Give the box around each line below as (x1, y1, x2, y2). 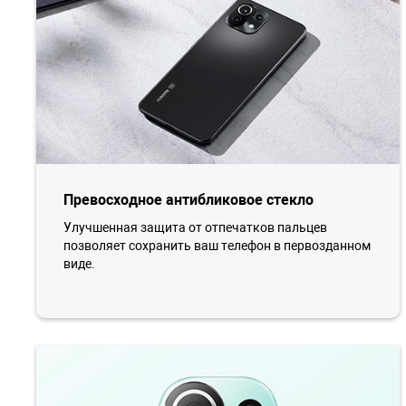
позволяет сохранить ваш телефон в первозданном (63, 238, 371, 254)
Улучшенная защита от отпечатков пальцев (63, 220, 327, 236)
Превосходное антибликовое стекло (63, 191, 314, 209)
